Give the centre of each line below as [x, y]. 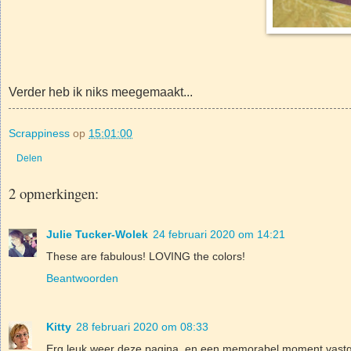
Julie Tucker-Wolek [97, 235]
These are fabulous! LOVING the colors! [146, 257]
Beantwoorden [82, 279]
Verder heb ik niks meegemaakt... [101, 92]
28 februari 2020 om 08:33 [142, 327]
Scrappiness [39, 134]
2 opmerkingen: [54, 193]
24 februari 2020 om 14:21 [219, 235]
